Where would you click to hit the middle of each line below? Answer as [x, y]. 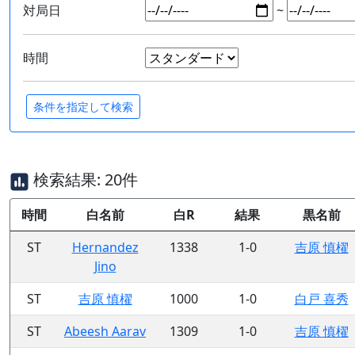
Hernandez [105, 247]
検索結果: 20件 [84, 180]
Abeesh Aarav [105, 331]
